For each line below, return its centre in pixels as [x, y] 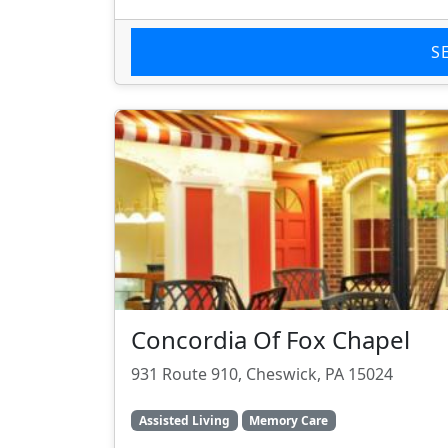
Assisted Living [184, 420]
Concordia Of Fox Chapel [270, 340]
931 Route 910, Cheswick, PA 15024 [262, 374]
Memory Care [289, 420]
